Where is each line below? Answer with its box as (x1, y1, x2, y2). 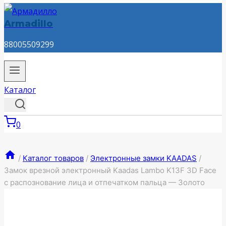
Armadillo (4, 18, 53, 29)
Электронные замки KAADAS (90, 153, 197, 163)
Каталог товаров (23, 153, 84, 163)
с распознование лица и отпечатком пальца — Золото (4, 178, 205, 188)
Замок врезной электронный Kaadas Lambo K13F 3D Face (4, 165, 216, 176)
